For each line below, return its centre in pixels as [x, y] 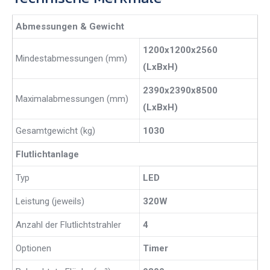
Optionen [33, 249]
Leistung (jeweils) [50, 202]
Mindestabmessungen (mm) [71, 59]
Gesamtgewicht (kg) [55, 131]
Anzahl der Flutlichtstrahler [68, 225]
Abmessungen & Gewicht [70, 27]
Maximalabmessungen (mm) [72, 99]
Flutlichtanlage [47, 155]
